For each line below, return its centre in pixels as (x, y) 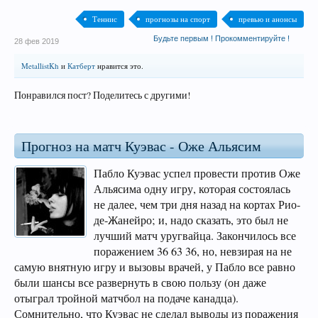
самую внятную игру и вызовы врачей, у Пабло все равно (155, 267)
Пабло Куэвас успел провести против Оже (197, 173)
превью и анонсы (268, 19)
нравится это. (119, 66)
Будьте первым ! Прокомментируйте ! (221, 38)
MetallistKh (40, 66)
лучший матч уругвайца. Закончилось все (195, 236)
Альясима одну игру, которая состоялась (192, 189)
